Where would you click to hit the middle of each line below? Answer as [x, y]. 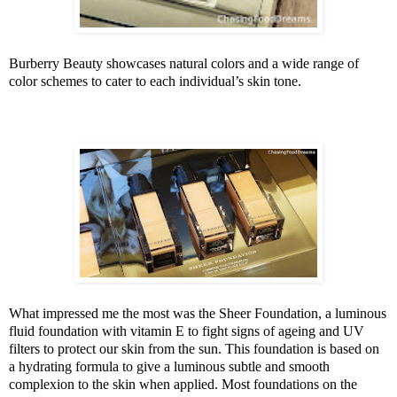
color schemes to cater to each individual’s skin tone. [155, 82]
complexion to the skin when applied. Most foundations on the [183, 385]
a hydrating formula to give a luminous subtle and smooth [169, 367]
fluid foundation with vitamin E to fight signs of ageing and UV [187, 331]
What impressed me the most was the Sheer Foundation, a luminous [198, 314]
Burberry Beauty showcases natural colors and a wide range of [184, 64]
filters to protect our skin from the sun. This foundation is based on [194, 349]
